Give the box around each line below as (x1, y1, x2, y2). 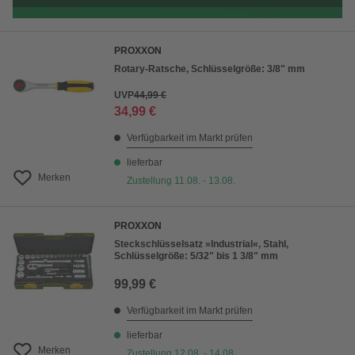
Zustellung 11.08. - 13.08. (127, 175, 235, 187)
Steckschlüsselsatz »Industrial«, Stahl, (114, 239, 288, 250)
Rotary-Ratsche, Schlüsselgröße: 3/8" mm (114, 63, 305, 75)
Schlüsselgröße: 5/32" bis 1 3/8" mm (114, 250, 278, 262)
